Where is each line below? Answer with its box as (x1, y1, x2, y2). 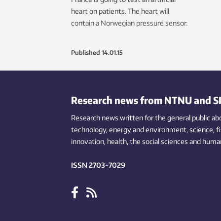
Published (71, 49, 100, 57)
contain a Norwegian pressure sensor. (71, 19, 187, 28)
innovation (71, 137, 104, 146)
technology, (71, 125, 108, 134)
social (142, 137, 159, 146)
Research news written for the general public (71, 113, 210, 122)
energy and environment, (109, 125, 188, 134)
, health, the (104, 137, 141, 146)
